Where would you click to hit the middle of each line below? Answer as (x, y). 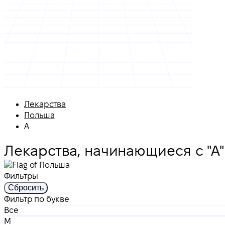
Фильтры (21, 176)
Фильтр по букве (37, 199)
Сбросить (26, 187)
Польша (39, 115)
